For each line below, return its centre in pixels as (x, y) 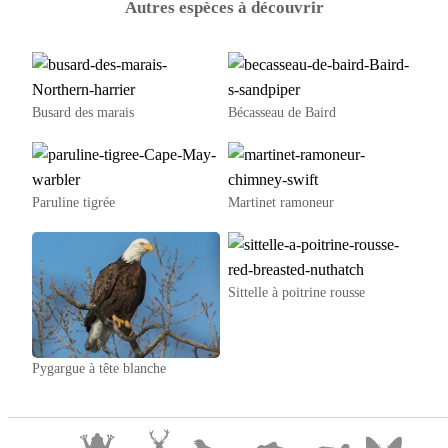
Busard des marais (83, 113)
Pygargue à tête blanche (99, 368)
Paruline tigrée (73, 203)
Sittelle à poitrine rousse (296, 293)
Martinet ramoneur (280, 203)
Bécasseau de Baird (281, 113)
